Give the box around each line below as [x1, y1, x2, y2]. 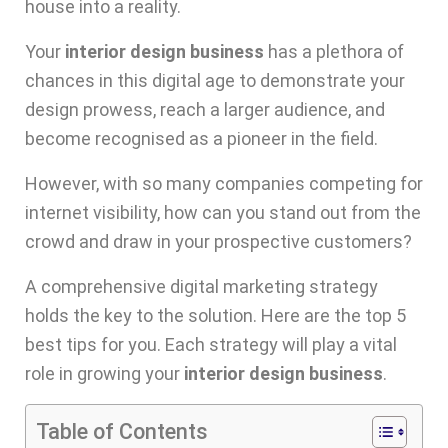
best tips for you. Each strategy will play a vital [25, 334, 397, 356]
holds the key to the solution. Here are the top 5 [25, 305, 406, 327]
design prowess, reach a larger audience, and [25, 99, 385, 121]
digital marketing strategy [170, 276, 378, 298]
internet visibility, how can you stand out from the [25, 202, 421, 224]
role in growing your [25, 363, 184, 385]
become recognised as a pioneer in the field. [25, 128, 378, 150]
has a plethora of [264, 41, 404, 63]
